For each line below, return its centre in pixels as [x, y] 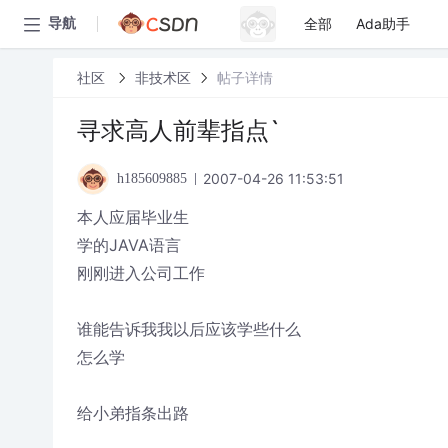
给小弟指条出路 [132, 413]
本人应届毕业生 [132, 217]
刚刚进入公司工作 [140, 273]
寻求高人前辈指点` [178, 130]
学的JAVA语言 [128, 245]
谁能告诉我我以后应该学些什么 [188, 329]
